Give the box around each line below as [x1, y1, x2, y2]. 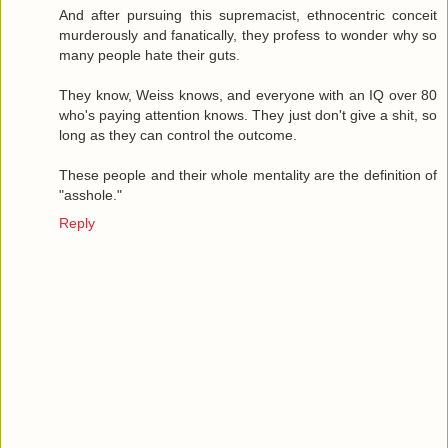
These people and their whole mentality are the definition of [59, 166, 437, 183]
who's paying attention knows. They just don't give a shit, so [59, 106, 437, 123]
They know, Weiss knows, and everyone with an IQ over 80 [59, 86, 437, 103]
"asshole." [59, 186, 122, 203]
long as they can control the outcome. [59, 126, 297, 143]
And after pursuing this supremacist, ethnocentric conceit [59, 6, 437, 23]
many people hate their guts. [59, 46, 240, 63]
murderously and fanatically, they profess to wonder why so [59, 26, 437, 43]
